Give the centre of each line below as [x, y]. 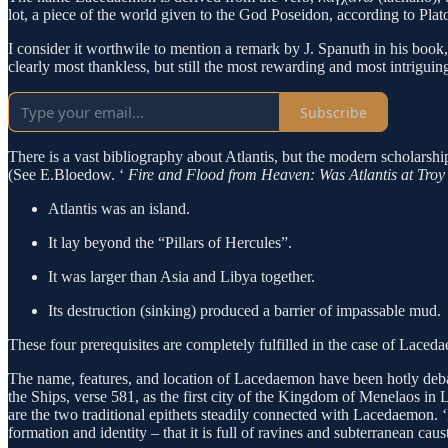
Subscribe [333, 112]
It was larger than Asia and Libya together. [181, 277]
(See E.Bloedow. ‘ [68, 175]
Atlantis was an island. [119, 209]
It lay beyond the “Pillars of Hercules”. [170, 243]
